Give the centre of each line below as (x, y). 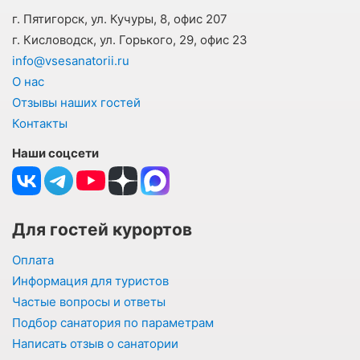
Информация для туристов (90, 280)
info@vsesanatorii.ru (71, 60)
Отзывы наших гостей (76, 102)
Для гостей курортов (102, 229)
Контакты (40, 123)
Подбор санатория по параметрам (113, 322)
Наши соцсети (55, 153)
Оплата (33, 260)
